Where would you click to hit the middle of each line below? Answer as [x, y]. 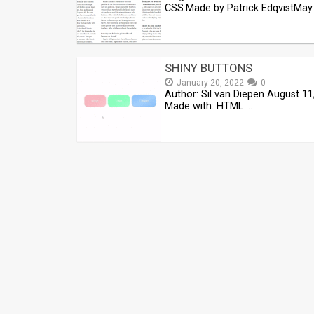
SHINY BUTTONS [209, 68]
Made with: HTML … [209, 106]
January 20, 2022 [210, 82]
